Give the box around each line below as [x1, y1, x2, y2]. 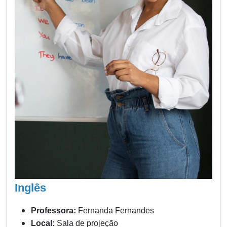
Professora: [31, 206, 76, 215]
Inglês [15, 181, 46, 195]
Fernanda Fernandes [76, 206, 154, 215]
